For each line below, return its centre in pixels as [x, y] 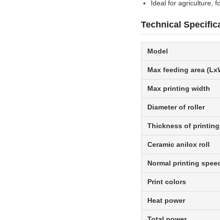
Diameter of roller [176, 107]
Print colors [167, 182]
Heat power [166, 201]
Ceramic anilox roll [179, 145]
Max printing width [179, 89]
